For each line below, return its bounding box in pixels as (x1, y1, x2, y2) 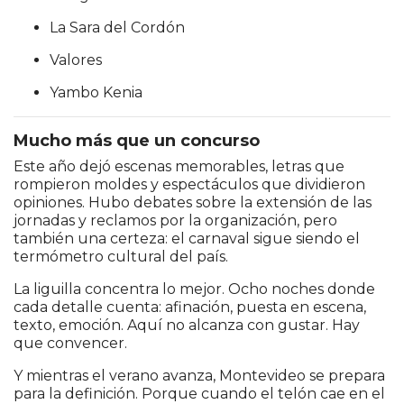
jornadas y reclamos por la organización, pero (14, 212, 337, 230)
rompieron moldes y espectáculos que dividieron (14, 176, 365, 194)
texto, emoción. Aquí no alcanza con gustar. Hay (14, 317, 360, 335)
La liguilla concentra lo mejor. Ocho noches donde (14, 280, 375, 298)
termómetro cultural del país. (14, 248, 228, 266)
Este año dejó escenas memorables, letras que (14, 158, 344, 176)
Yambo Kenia (50, 84, 142, 102)
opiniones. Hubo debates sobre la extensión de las (14, 194, 372, 212)
